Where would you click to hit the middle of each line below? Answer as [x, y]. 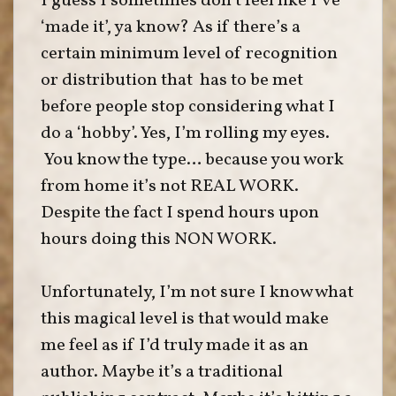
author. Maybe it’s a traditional [162, 372]
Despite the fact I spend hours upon [180, 213]
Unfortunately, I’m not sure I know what [197, 293]
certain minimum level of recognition [189, 54]
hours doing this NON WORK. [159, 240]
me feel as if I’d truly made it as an [175, 346]
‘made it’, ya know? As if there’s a [171, 27]
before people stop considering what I [188, 107]
